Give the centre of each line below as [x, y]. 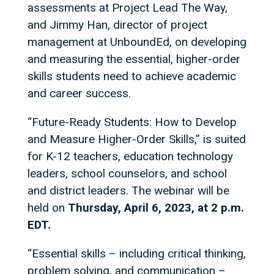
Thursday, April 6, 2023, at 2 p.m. [156, 208]
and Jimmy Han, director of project [117, 25]
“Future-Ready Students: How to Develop [132, 122]
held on [47, 208]
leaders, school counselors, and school [127, 173]
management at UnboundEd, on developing [137, 42]
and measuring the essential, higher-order [134, 59]
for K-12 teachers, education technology [130, 156]
